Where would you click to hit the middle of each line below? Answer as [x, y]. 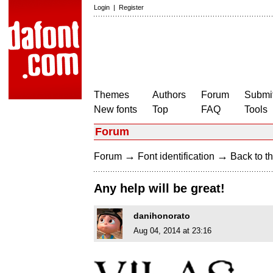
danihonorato [162, 216]
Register [131, 7]
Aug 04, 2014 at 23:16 [172, 231]
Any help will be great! [159, 189]
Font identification [176, 156]
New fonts [115, 109]
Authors [169, 95]
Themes [112, 95]
